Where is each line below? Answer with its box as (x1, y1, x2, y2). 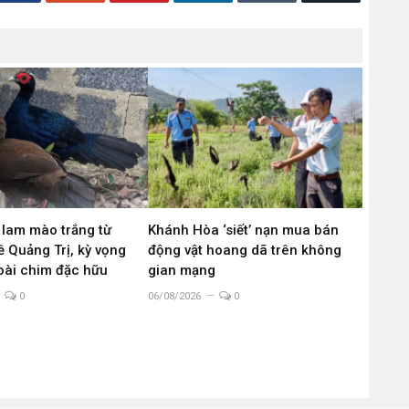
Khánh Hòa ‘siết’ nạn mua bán (147, 221, 339, 238)
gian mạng (147, 261, 215, 278)
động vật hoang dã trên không (147, 241, 341, 258)
